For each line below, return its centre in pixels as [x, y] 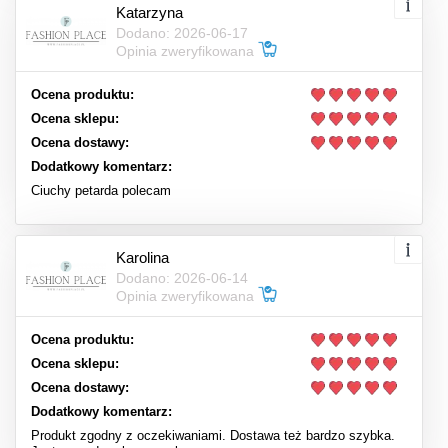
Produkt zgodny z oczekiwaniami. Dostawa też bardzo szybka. [213, 435]
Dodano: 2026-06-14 [182, 277]
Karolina [142, 257]
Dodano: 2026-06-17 [182, 32]
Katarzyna [149, 12]
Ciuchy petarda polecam [101, 190]
